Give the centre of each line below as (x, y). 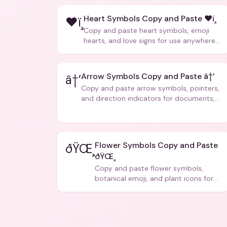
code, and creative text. (121, 108)
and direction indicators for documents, (148, 98)
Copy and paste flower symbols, (149, 168)
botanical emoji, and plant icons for (154, 178)
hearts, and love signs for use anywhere (149, 41)
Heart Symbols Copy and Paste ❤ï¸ (150, 18)
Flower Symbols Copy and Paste (156, 145)
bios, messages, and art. (135, 188)
